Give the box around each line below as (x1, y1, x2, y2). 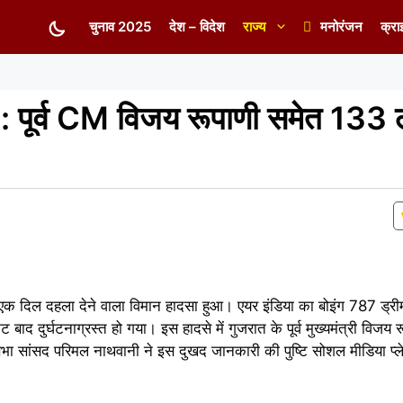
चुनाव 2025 (89, 18, 151, 35)
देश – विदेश (169, 18, 225, 35)
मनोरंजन (320, 18, 363, 35)
